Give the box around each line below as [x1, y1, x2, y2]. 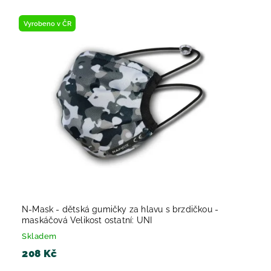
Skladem [22, 232, 57, 241]
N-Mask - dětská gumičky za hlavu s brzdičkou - [22, 204, 219, 215]
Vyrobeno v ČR [23, 19, 71, 28]
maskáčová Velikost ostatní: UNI [22, 215, 152, 226]
